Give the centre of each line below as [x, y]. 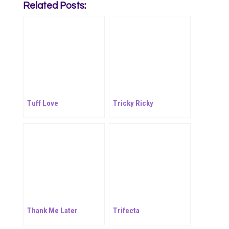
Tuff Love [42, 104]
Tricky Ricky [133, 104]
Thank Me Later [52, 211]
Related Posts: [54, 6]
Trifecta [126, 211]
